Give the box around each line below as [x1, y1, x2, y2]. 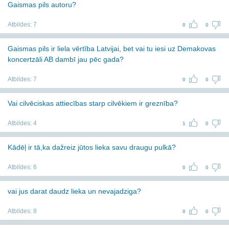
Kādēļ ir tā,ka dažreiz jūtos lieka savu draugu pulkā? [8, 143, 176, 151]
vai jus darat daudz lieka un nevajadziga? [8, 187, 141, 195]
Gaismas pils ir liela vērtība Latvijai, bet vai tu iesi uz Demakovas [8, 44, 216, 53]
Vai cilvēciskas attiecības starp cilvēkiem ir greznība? [8, 99, 178, 107]
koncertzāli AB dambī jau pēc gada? [8, 55, 124, 63]
